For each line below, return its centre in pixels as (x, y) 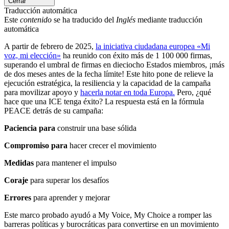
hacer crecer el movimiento (112, 145)
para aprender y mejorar (72, 197)
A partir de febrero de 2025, (50, 46)
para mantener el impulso (75, 163)
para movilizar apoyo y (42, 92)
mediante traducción (169, 19)
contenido (36, 19)
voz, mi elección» (32, 55)
